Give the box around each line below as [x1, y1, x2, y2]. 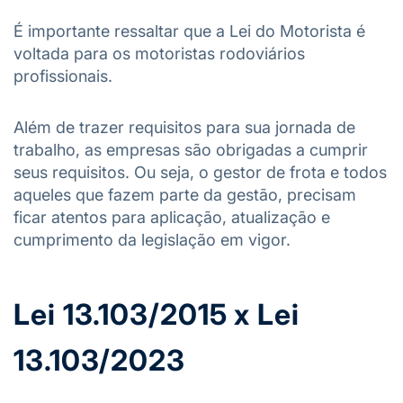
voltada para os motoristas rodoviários [13, 44, 305, 63]
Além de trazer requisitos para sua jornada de [13, 118, 355, 137]
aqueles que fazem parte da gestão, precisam [13, 185, 356, 204]
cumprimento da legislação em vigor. [13, 230, 291, 249]
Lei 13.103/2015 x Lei [13, 297, 300, 332]
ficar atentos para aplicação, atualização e [13, 208, 330, 227]
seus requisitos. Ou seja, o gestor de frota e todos [13, 163, 387, 182]
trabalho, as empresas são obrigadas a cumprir [13, 140, 368, 159]
